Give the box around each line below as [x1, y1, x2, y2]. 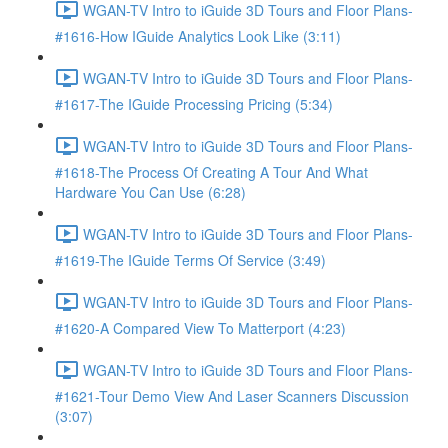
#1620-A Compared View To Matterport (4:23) [55, 318, 346, 338]
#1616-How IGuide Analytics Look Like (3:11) [55, 26, 341, 46]
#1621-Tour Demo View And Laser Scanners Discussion [55, 386, 409, 406]
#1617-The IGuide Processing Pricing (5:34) [55, 94, 333, 114]
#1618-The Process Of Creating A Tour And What [55, 162, 368, 182]
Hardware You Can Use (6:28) [55, 182, 246, 202]
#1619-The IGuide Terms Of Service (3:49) [55, 250, 326, 270]
